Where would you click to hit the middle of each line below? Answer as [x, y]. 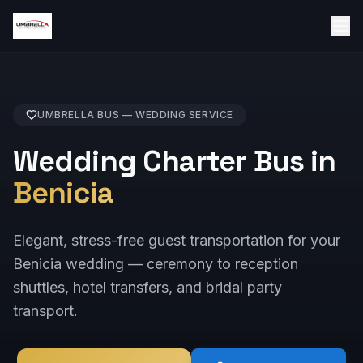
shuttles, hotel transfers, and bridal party [147, 287]
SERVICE [210, 115]
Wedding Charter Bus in [175, 161]
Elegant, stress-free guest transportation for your [177, 240]
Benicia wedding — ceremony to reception [156, 264]
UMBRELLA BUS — [86, 115]
